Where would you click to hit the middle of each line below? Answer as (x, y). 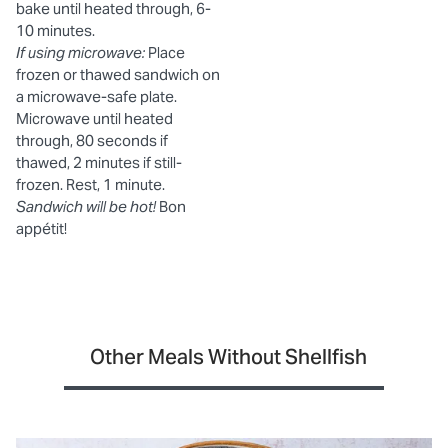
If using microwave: (80, 52)
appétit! (41, 228)
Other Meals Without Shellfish (228, 356)
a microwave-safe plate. (96, 96)
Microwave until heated (94, 118)
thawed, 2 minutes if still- (99, 162)
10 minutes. (55, 30)
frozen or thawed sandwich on (118, 74)
